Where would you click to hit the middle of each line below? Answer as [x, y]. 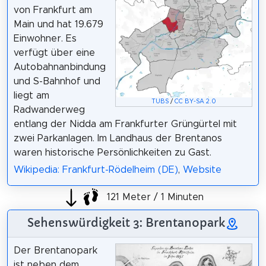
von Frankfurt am [53, 10]
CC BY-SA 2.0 [196, 101]
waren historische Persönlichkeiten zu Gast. [112, 152]
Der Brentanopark [55, 250]
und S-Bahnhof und [57, 81]
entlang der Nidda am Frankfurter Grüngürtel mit [125, 124]
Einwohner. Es [45, 38]
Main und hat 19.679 [58, 24]
